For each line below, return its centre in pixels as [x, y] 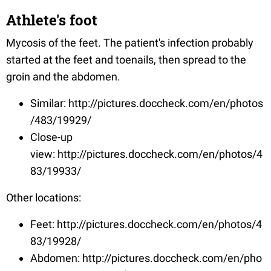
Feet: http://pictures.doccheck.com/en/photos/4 [146, 224]
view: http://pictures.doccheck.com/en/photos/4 [146, 154]
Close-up [51, 137]
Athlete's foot [52, 20]
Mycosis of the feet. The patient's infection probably [130, 42]
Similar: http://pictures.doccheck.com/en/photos [147, 103]
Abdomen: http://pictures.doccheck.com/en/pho [146, 258]
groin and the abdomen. [63, 76]
